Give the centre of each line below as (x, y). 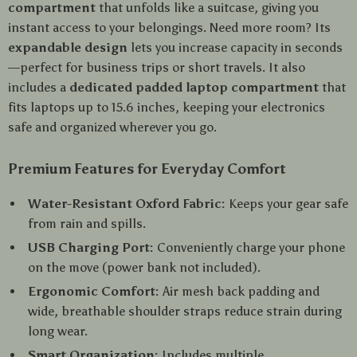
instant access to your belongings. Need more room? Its (169, 27)
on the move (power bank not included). (144, 267)
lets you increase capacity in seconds (235, 47)
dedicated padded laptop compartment (194, 87)
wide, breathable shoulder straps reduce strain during (185, 311)
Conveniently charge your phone (249, 247)
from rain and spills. (87, 224)
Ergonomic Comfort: (94, 291)
